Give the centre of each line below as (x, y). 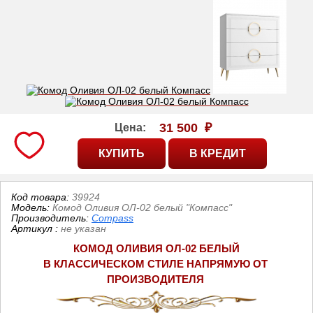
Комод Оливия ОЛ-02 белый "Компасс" (142, 207)
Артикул (32, 228)
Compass (112, 218)
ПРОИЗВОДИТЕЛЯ (155, 279)
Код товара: (42, 197)
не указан (83, 228)
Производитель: (51, 218)
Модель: (32, 207)
